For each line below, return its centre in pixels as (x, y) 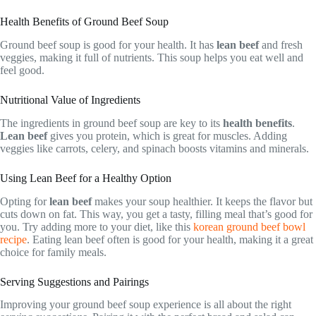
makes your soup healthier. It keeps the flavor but (202, 201)
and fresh (281, 44)
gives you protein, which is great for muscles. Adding (167, 135)
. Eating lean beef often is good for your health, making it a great (170, 239)
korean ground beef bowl (249, 226)
